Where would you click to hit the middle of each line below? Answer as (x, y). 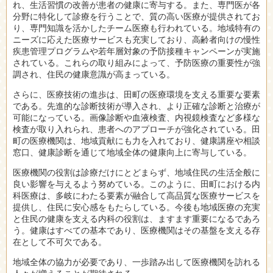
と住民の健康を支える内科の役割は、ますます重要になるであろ (136, 218)
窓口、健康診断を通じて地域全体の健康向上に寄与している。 (132, 152)
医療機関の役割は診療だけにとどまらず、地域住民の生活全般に (136, 172)
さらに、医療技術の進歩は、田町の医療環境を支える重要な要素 (136, 94)
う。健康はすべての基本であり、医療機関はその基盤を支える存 (136, 230)
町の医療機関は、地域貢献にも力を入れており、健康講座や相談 (136, 140)
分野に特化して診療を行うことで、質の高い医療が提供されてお (136, 16)
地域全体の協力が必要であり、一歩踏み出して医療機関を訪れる (136, 261)
